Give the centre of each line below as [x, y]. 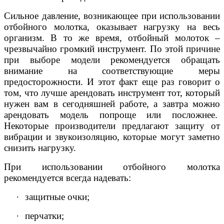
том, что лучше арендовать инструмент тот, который [112, 93]
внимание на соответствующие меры [112, 71]
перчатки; [44, 216]
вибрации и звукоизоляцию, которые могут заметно [112, 137]
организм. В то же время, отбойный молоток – [112, 38]
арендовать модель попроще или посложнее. [112, 115]
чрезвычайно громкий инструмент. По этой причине [112, 49]
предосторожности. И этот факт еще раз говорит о [112, 82]
